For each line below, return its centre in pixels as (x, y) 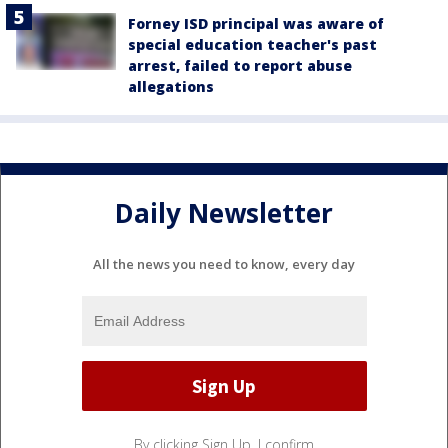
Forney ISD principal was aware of (256, 24)
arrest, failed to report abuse (240, 66)
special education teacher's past (252, 45)
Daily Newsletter (224, 212)
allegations (171, 87)
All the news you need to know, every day (224, 264)
